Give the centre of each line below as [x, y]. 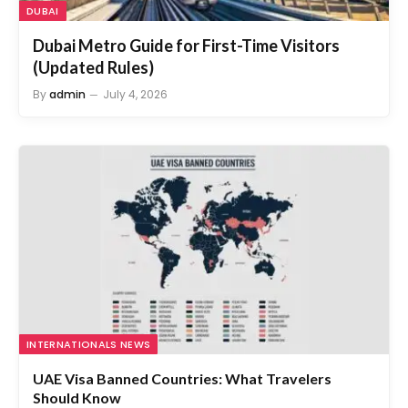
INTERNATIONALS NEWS [89, 319]
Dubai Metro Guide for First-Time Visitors [186, 21]
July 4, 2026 [135, 70]
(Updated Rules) [93, 43]
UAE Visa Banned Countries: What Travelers [182, 353]
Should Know [77, 372]
